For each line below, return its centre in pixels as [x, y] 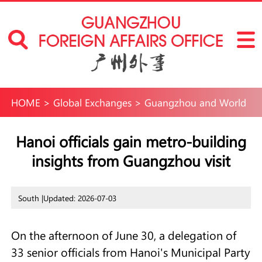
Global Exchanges [92, 102]
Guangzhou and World [195, 102]
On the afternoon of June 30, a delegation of [123, 235]
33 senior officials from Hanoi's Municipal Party [130, 252]
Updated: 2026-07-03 [80, 198]
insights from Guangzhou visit [131, 160]
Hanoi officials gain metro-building [131, 141]
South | [30, 198]
